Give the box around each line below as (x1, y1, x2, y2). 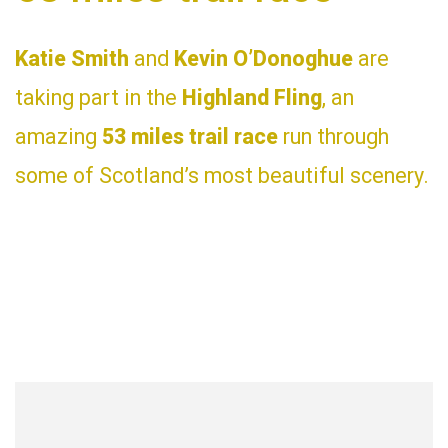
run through (278, 123, 389, 149)
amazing (15, 123, 102, 149)
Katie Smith (15, 45, 129, 71)
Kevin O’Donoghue (174, 45, 353, 71)
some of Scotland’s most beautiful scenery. (15, 162, 429, 188)
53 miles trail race (102, 123, 278, 149)
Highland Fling (182, 84, 322, 110)
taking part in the (15, 84, 182, 110)
